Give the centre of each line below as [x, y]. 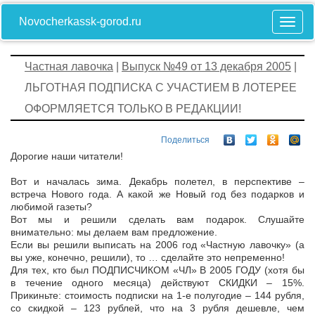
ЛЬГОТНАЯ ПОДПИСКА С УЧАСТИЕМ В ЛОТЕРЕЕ [161, 88]
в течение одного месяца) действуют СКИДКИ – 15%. [157, 283]
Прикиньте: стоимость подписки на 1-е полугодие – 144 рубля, [157, 296]
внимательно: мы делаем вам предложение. [114, 232]
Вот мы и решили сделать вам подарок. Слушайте [157, 220]
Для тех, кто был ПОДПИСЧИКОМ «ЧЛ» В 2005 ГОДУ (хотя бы [157, 270]
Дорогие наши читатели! [67, 156]
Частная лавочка [69, 66]
